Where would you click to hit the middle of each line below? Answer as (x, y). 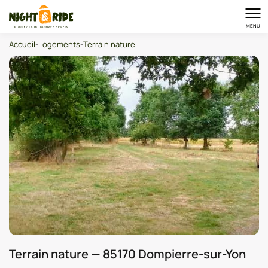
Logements (59, 44)
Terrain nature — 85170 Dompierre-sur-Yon (127, 254)
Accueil (22, 44)
